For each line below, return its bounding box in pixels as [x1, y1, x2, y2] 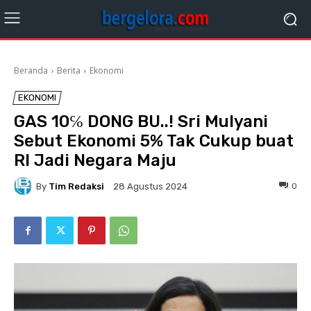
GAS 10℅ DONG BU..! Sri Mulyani [14, 112, 268, 131]
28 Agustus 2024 [113, 181, 187, 192]
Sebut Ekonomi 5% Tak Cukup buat [14, 131, 294, 151]
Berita [57, 65, 81, 76]
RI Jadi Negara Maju [14, 151, 176, 170]
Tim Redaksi [49, 180, 104, 192]
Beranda [14, 65, 48, 76]
